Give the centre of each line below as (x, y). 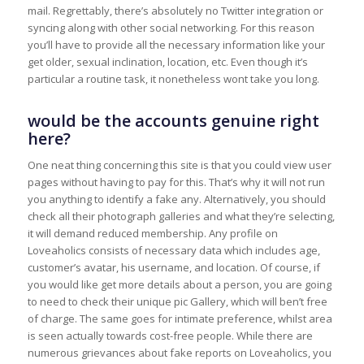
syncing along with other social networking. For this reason (171, 28)
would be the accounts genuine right (173, 121)
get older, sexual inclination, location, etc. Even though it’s (167, 62)
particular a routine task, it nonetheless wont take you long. (173, 79)
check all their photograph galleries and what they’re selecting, (181, 217)
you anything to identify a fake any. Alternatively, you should (176, 199)
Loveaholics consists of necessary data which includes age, (173, 251)
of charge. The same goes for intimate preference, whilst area (180, 319)
